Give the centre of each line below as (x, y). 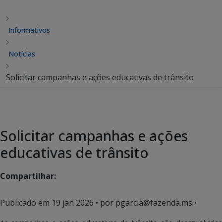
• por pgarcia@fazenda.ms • (145, 203)
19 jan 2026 (73, 203)
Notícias (22, 54)
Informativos (29, 30)
